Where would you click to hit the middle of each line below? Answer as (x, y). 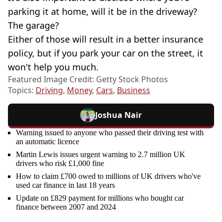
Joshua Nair (118, 115)
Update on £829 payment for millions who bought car (100, 198)
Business (134, 90)
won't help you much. (53, 67)
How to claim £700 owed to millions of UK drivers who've (108, 176)
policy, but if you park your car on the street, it (106, 53)
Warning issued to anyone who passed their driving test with (110, 132)
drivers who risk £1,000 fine (60, 163)
